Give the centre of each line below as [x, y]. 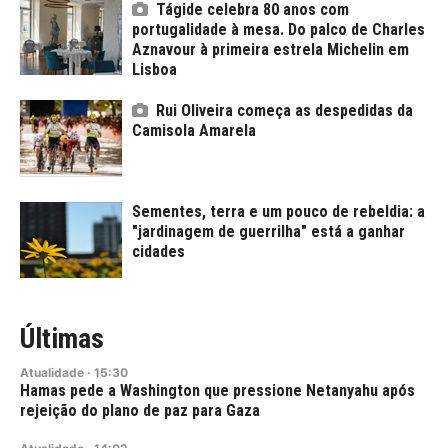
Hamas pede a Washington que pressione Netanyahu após [217, 391]
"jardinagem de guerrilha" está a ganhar [268, 231]
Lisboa [154, 69]
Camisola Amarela [194, 131]
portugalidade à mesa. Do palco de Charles [278, 29]
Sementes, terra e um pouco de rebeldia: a [278, 211]
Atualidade [52, 373]
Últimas [62, 339]
